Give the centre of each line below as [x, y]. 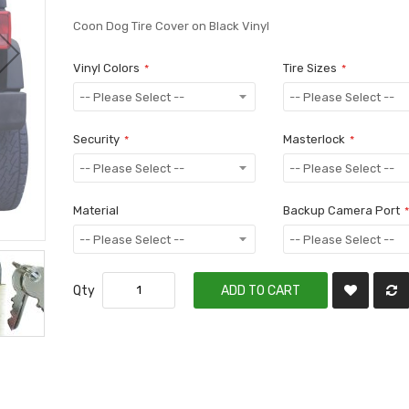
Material [96, 210]
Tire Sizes [309, 68]
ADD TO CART [261, 290]
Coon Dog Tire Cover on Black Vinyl [172, 26]
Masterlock [314, 139]
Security [97, 139]
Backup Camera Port [341, 210]
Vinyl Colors [107, 68]
